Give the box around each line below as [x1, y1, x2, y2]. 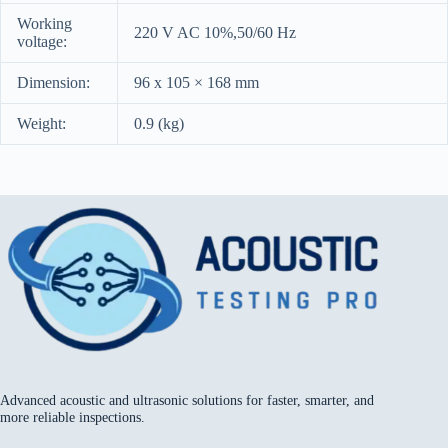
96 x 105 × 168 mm [134, 74, 259, 92]
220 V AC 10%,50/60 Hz [134, 24, 296, 42]
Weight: [17, 115, 66, 133]
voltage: [17, 33, 67, 51]
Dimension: [17, 74, 90, 92]
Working [17, 15, 72, 33]
